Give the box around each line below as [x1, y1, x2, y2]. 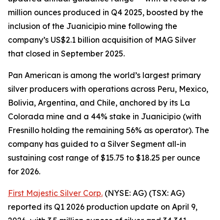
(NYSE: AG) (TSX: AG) [103, 188, 185, 198]
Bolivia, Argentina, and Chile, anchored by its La [8, 98, 190, 108]
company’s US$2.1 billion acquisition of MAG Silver [8, 35, 196, 45]
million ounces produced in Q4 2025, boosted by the [8, 7, 203, 17]
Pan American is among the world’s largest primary [8, 70, 201, 80]
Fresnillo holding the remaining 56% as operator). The [8, 125, 209, 135]
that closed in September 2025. [8, 49, 125, 58]
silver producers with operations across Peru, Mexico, [8, 84, 208, 94]
